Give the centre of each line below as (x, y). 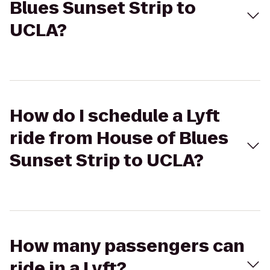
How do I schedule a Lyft (115, 116)
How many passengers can (127, 246)
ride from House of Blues (119, 138)
